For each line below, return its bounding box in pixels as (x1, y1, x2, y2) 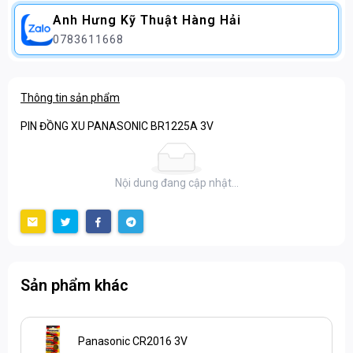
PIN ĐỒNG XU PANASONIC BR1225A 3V (20, 120, 214, 133)
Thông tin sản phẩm (20, 91, 120, 105)
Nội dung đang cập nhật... (114, 176, 239, 190)
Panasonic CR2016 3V (78, 335, 188, 348)
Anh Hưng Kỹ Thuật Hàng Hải (53, 13, 241, 28)
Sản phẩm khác (20, 276, 128, 295)
